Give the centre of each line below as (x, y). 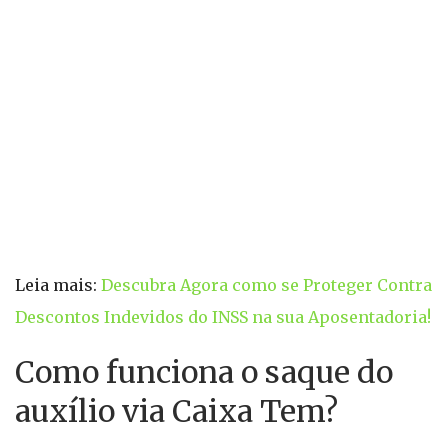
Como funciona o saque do (204, 372)
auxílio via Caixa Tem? (176, 411)
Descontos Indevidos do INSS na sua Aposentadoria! (223, 317)
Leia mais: (58, 285)
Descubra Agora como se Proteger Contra (266, 285)
